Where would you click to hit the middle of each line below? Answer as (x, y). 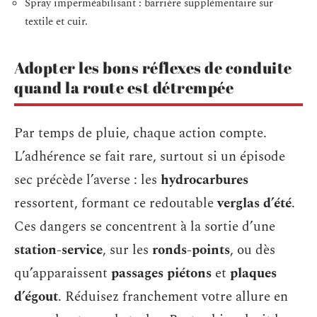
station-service (58, 250)
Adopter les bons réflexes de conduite (153, 67)
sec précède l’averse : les (87, 180)
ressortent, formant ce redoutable (116, 203)
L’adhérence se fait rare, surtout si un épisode (150, 157)
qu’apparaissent (63, 273)
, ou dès (253, 250)
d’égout (36, 297)
